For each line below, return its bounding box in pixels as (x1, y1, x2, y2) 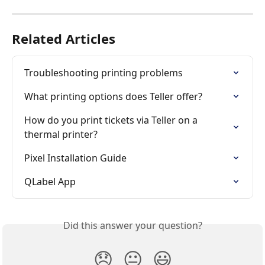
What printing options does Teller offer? (24, 90, 202, 104)
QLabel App (24, 175, 76, 189)
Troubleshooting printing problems (24, 66, 183, 80)
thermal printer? (24, 128, 98, 141)
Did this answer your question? (63, 219, 202, 232)
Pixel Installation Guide (24, 151, 127, 165)
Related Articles (12, 30, 115, 48)
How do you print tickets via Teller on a (24, 114, 200, 127)
